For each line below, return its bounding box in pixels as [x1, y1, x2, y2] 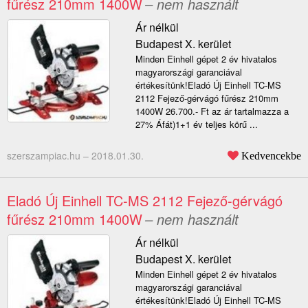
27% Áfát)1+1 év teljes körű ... [135, 118, 258, 131]
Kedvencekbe [241, 150, 301, 162]
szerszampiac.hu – [7, 148, 91, 163]
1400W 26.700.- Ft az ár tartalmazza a [135, 104, 289, 118]
